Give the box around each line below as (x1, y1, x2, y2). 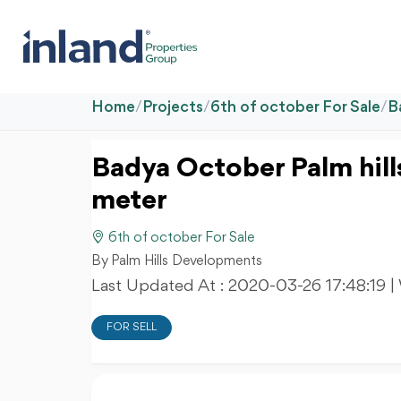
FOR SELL (106, 321, 158, 333)
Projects (142, 99, 203, 115)
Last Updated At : (91, 277, 228, 295)
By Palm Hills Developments (91, 254, 262, 269)
